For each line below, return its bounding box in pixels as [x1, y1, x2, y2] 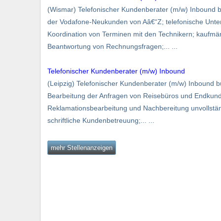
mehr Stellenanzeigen [51, 144, 112, 151]
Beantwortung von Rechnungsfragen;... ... [47, 42, 178, 50]
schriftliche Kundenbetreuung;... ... [47, 116, 154, 124]
